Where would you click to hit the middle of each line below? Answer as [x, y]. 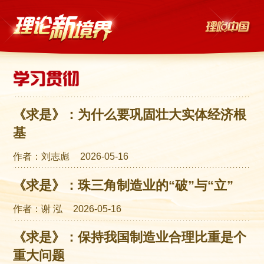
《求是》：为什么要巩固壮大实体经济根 [130, 114]
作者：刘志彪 [42, 156]
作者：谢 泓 [38, 208]
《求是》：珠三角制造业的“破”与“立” [123, 185]
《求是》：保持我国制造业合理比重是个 [130, 237]
